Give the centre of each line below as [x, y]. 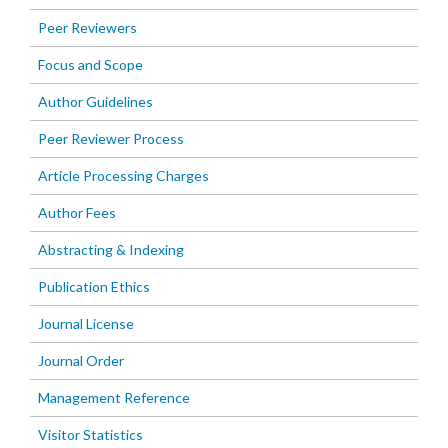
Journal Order [81, 361]
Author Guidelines [95, 102]
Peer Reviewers [87, 28]
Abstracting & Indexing [111, 250]
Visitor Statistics [90, 435]
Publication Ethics [94, 287]
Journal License [86, 324]
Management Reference [114, 398]
